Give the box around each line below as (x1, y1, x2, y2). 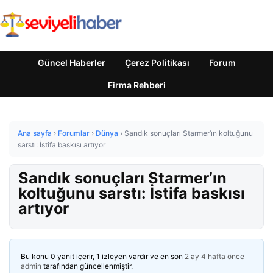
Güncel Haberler (37, 57, 105, 68)
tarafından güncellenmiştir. (41, 261, 133, 271)
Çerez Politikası (124, 57, 190, 68)
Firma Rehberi (107, 80, 166, 90)
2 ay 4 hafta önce (185, 252, 244, 261)
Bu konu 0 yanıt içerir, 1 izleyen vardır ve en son (21, 252, 185, 261)
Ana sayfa (18, 129, 52, 138)
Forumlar (58, 129, 90, 138)
